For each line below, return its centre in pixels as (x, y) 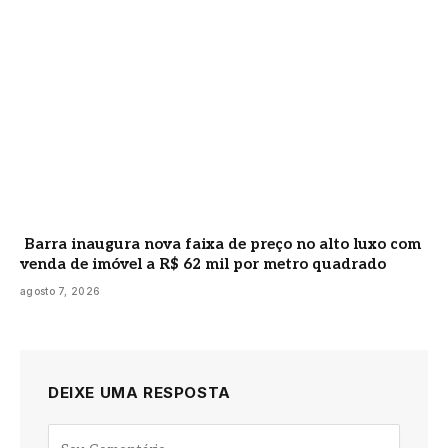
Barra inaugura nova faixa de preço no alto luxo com (220, 244)
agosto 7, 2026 (60, 291)
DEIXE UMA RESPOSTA (139, 393)
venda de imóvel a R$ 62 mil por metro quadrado (203, 264)
